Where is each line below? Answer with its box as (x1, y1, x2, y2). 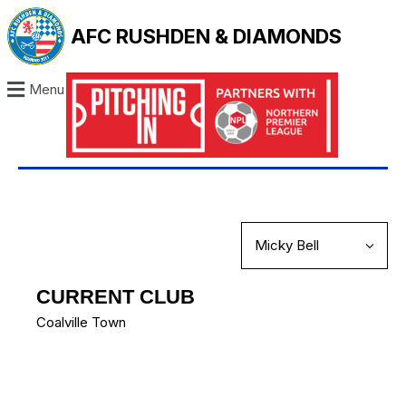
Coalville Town (36, 314, 126, 332)
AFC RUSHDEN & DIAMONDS (71, 24, 343, 48)
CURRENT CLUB (36, 285, 195, 309)
